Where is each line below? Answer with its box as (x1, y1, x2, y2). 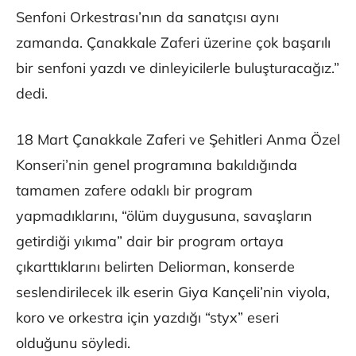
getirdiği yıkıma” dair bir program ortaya (16, 232, 284, 251)
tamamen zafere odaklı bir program (16, 181, 253, 200)
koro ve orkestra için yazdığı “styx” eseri (16, 308, 279, 327)
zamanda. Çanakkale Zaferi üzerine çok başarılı (16, 33, 331, 52)
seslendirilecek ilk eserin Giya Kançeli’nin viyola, (16, 283, 330, 302)
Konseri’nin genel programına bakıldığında (16, 156, 297, 175)
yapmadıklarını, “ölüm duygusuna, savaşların (16, 207, 312, 226)
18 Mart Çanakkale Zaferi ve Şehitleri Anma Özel (16, 130, 340, 149)
